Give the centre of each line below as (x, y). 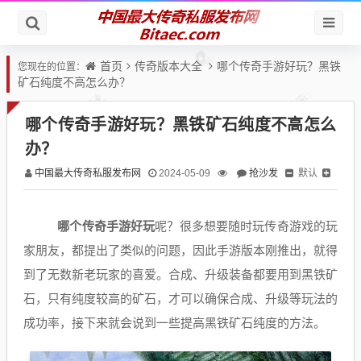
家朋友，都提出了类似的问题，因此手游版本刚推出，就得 (180, 251)
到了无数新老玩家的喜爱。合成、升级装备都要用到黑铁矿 (180, 275)
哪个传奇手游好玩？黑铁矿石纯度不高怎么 (180, 124)
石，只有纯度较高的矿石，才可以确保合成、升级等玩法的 (180, 299)
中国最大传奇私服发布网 (88, 173)
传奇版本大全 (168, 66)
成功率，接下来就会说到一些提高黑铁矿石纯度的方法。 (174, 323)
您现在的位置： (52, 67)
